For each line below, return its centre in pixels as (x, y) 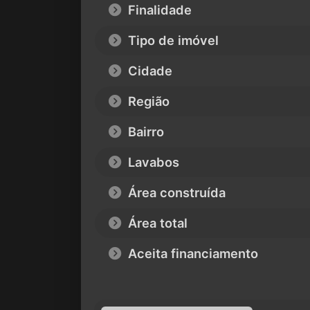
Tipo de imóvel (172, 40)
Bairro (144, 131)
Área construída (175, 192)
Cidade (148, 70)
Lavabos (152, 162)
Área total (156, 222)
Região (147, 101)
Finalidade (158, 9)
